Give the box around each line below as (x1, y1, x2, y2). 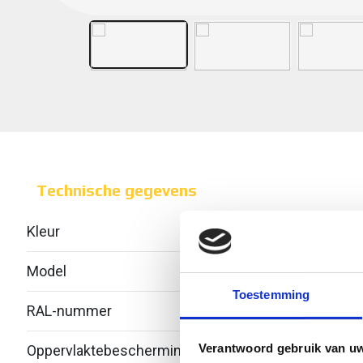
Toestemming (232, 288, 310, 302)
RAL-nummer (27, 302, 112, 319)
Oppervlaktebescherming (27, 342, 190, 359)
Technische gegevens (36, 181, 197, 199)
